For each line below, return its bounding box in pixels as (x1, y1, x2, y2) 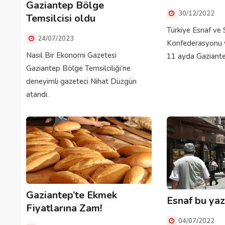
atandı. (26, 89, 49, 100)
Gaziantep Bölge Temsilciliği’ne (26, 63, 131, 74)
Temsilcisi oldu (26, 12, 95, 26)
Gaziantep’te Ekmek (26, 188, 117, 202)
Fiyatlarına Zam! (26, 201, 102, 215)
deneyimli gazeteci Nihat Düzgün (26, 76, 137, 87)
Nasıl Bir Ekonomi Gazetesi (26, 50, 117, 61)
